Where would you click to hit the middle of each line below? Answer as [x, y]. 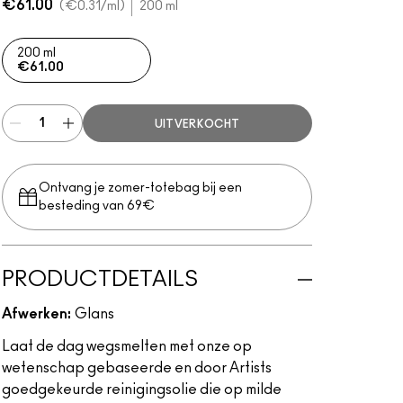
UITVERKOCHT [197, 124]
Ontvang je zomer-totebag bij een [140, 188]
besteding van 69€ [96, 206]
